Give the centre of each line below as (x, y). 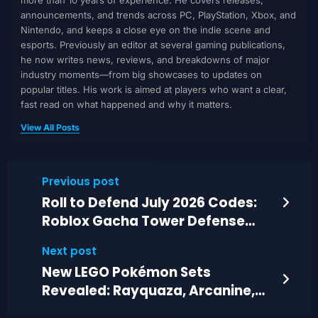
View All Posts (50, 128)
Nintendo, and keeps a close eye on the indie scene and (145, 30)
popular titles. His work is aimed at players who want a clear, (153, 90)
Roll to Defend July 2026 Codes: (149, 202)
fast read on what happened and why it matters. (126, 105)
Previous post (80, 181)
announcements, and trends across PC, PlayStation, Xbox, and (158, 15)
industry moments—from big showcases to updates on (141, 75)
